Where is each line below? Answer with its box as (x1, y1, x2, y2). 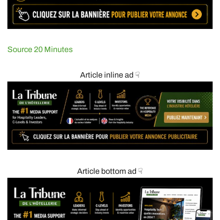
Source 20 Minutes (7, 45, 73, 54)
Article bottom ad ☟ (77, 166, 143, 175)
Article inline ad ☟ (80, 70, 140, 79)
